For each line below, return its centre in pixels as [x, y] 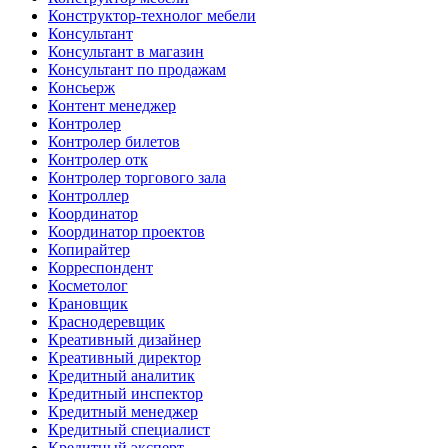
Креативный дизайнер [124, 339]
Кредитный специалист [129, 429]
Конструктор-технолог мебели [152, 15]
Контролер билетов [114, 141]
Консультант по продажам [137, 69]
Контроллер [88, 195]
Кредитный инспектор [125, 393]
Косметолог [88, 285]
